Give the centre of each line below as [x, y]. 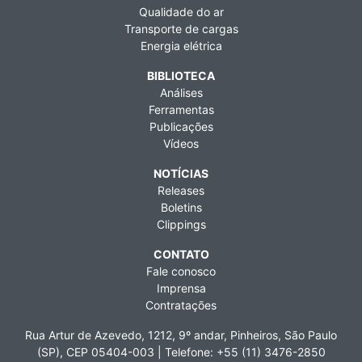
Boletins [181, 208]
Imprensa [181, 288]
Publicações [181, 127]
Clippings [181, 225]
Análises [181, 93]
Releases [181, 191]
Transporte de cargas [181, 29]
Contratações [181, 305]
